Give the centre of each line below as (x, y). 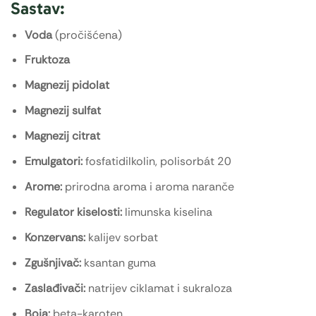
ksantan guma (119, 263)
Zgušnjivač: (53, 263)
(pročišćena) (87, 35)
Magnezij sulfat (63, 111)
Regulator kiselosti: (73, 212)
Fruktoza (47, 60)
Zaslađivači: (55, 288)
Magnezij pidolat (67, 85)
